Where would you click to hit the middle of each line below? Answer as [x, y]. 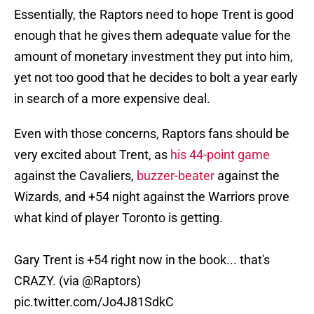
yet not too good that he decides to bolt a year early [156, 78]
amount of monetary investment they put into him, [153, 57]
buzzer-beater [176, 176]
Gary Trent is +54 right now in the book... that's [142, 260]
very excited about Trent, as [92, 155]
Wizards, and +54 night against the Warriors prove [152, 197]
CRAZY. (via [48, 281]
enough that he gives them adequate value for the [152, 36]
